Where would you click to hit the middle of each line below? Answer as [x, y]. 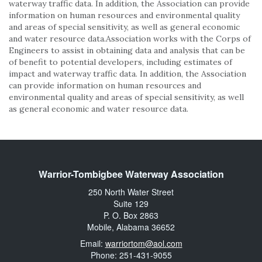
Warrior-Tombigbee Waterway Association [131, 174]
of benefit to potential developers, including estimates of [120, 62]
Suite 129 [131, 204]
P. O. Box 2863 [131, 215]
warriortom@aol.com [144, 243]
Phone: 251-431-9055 [131, 255]
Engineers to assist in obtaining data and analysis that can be [127, 50]
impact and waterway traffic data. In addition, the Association [127, 74]
